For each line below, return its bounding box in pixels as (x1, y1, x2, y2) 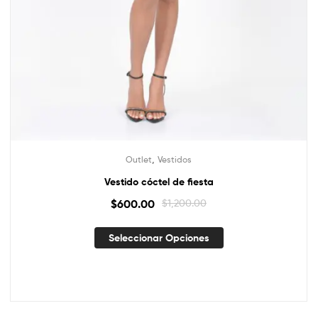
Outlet (126, 153, 152, 165)
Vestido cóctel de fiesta (104, 175, 214, 188)
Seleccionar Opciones (108, 231, 209, 245)
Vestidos (158, 153, 192, 165)
